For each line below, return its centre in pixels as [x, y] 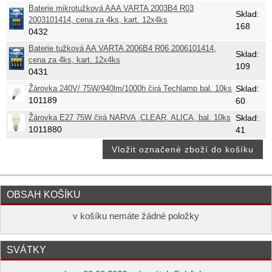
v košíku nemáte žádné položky [136, 216]
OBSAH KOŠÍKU [44, 195]
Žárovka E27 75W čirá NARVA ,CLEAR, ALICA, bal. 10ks [130, 118]
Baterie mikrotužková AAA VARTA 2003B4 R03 [111, 9]
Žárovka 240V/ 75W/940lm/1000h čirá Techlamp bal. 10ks [130, 89]
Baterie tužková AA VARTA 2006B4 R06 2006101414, [122, 49]
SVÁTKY [26, 250]
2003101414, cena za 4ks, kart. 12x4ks [98, 20]
